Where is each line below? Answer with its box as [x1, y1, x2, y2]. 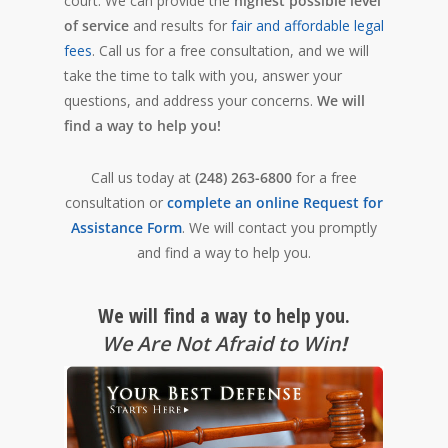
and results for [129, 16, 231, 36]
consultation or [65, 193, 167, 213]
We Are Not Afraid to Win [101, 330, 341, 358]
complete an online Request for [167, 193, 383, 213]
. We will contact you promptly [182, 218, 377, 238]
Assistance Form [71, 218, 182, 238]
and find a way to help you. [137, 243, 311, 263]
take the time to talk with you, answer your [64, 66, 342, 86]
